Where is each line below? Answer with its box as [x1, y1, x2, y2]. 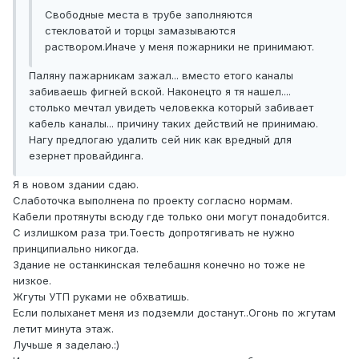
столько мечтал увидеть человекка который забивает [29, 101, 313, 115]
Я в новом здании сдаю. [13, 178, 139, 192]
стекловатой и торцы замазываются [45, 24, 236, 38]
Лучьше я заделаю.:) [13, 338, 119, 352]
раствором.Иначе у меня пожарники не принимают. [45, 40, 314, 54]
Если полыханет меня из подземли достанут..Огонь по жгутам [13, 306, 336, 320]
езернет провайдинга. [29, 149, 143, 163]
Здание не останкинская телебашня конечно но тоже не [13, 258, 305, 272]
